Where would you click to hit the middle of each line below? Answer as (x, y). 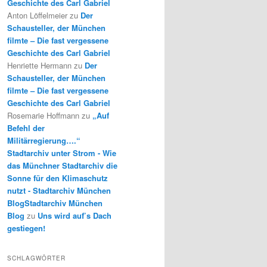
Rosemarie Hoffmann (43, 116)
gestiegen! (26, 228)
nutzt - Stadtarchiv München (59, 191)
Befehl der (26, 128)
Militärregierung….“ (44, 141)
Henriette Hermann (39, 66)
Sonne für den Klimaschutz (58, 178)
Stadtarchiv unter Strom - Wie (62, 153)
